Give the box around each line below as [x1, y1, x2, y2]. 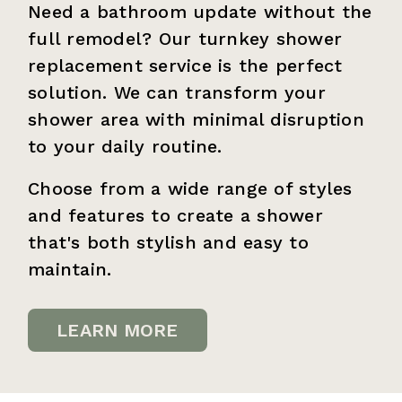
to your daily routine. [28, 135, 223, 157]
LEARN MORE [57, 319, 179, 341]
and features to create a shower [28, 204, 323, 226]
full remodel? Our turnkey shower [28, 27, 343, 49]
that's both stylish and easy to [28, 231, 309, 253]
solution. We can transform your [28, 81, 326, 103]
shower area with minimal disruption [28, 108, 364, 130]
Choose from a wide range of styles [28, 177, 353, 199]
